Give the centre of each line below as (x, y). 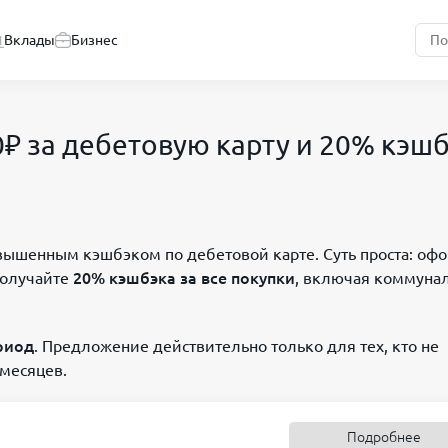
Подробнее (384, 437)
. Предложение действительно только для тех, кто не (236, 346)
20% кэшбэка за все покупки (184, 278)
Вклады (29, 40)
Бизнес (94, 40)
